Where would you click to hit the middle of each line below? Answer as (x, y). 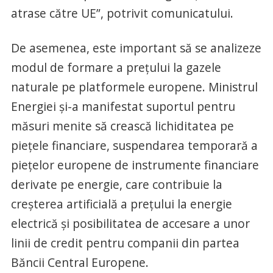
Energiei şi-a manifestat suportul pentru (123, 106)
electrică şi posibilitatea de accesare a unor (130, 223)
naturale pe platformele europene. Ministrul (134, 87)
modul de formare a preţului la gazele (116, 67)
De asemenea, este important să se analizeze (136, 48)
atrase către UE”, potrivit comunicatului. (122, 13)
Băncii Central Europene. (80, 262)
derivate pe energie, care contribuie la (116, 184)
